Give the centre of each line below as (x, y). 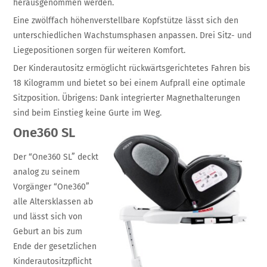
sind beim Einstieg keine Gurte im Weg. (89, 113)
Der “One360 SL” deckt (56, 157)
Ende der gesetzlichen (55, 246)
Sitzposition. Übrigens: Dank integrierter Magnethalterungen (127, 98)
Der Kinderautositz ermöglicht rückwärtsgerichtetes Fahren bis (132, 68)
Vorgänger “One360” (52, 187)
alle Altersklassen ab (53, 201)
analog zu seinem (47, 172)
